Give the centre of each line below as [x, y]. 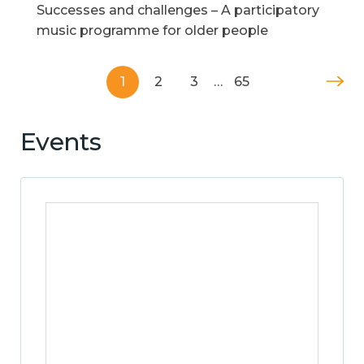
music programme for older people [152, 30]
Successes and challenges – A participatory [178, 10]
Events [61, 141]
